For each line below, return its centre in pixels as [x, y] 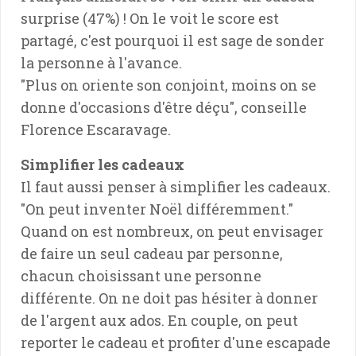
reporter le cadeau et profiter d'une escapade [176, 342]
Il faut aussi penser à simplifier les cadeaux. [176, 186]
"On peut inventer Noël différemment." [157, 209]
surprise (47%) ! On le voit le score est [150, 18]
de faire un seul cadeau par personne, [152, 253]
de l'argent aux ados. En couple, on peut [159, 320]
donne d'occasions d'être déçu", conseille [164, 107]
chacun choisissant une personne [141, 275]
